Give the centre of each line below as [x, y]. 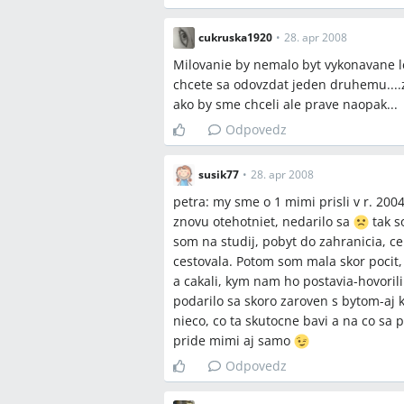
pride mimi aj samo [234, 340]
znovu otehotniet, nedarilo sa [263, 221]
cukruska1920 [235, 37]
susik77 [219, 174]
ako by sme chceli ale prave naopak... [285, 104]
